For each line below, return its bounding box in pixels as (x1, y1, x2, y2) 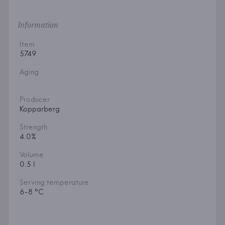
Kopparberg (19, 104, 60, 114)
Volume (19, 150, 44, 160)
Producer (19, 95, 50, 104)
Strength (19, 123, 47, 132)
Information (17, 19, 58, 31)
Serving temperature (19, 178, 89, 187)
